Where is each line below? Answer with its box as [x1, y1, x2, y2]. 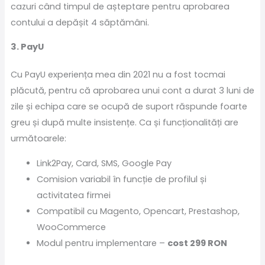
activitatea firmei [36, 189, 111, 201]
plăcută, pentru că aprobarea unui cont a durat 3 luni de [10, 85, 254, 97]
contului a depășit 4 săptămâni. [10, 16, 149, 28]
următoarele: [10, 132, 66, 145]
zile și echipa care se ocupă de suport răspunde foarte [10, 101, 247, 113]
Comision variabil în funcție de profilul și [36, 173, 206, 185]
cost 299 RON [167, 237, 227, 249]
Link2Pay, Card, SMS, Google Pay [36, 157, 172, 169]
